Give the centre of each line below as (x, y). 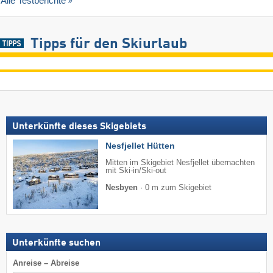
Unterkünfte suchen (56, 243)
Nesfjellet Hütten (140, 146)
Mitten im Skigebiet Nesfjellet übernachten (180, 163)
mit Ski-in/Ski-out (136, 171)
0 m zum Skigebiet (178, 188)
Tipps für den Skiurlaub (108, 45)
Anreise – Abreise (46, 263)
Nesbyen (122, 188)
